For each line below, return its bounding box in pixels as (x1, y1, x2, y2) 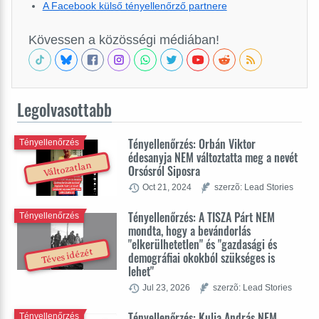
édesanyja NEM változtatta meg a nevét (128, 149, 298, 167)
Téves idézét (41, 246, 94, 266)
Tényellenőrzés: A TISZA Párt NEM (128, 209, 275, 226)
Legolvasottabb (17, 98, 112, 122)
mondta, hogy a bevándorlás (128, 222, 251, 240)
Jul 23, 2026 (142, 283, 190, 293)
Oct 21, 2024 (142, 182, 192, 192)
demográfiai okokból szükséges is (128, 249, 275, 267)
